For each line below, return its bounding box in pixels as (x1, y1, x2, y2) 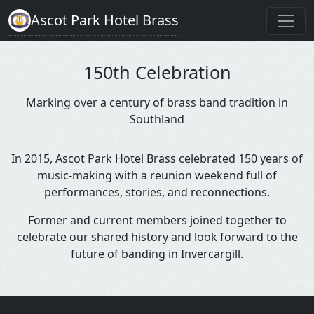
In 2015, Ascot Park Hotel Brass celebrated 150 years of (11, 151, 303, 166)
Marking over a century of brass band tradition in (26, 95, 288, 110)
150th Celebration (83, 60, 231, 84)
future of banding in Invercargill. (71, 246, 243, 261)
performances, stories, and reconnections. (44, 184, 270, 200)
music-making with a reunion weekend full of (37, 168, 277, 183)
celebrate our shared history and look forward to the (16, 229, 298, 245)
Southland (130, 111, 184, 127)
